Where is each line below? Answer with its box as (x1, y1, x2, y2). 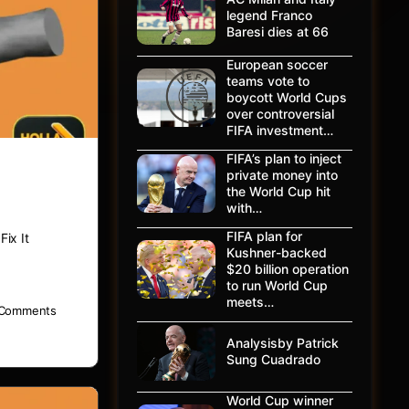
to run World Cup (226, 278, 328, 293)
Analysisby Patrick (226, 335, 339, 351)
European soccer (226, 57, 328, 72)
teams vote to (226, 73, 309, 89)
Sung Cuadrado (226, 351, 320, 367)
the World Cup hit (226, 184, 330, 199)
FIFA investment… (226, 122, 333, 138)
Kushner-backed (226, 245, 327, 260)
